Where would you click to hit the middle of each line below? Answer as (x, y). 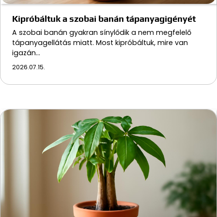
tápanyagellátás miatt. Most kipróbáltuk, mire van (100, 42)
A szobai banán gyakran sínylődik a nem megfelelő (102, 32)
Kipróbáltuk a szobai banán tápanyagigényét (104, 18)
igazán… (26, 53)
